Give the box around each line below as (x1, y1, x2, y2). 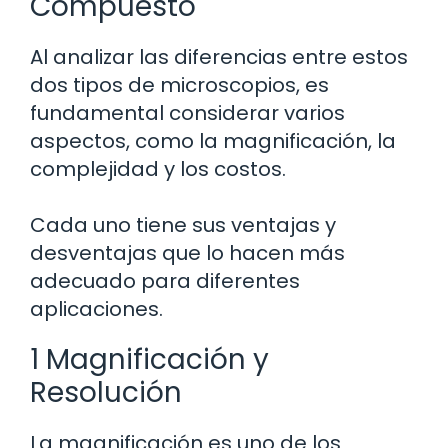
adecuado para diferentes (30, 267, 300, 296)
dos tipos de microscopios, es (30, 71, 329, 100)
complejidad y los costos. (30, 155, 286, 184)
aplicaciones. (30, 295, 163, 324)
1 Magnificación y (30, 340, 269, 380)
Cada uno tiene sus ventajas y (30, 211, 336, 240)
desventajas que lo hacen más (30, 239, 345, 268)
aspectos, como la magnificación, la (30, 127, 396, 156)
